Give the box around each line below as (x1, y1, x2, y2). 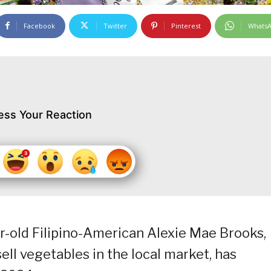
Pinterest (171, 21, 201, 30)
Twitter (103, 21, 127, 30)
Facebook (24, 21, 55, 30)
